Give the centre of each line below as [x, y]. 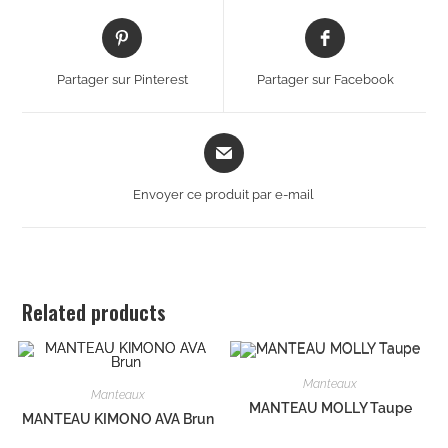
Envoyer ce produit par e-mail [224, 195]
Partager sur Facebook [325, 80]
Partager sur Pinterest [122, 80]
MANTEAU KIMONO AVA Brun [117, 419]
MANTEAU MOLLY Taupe [330, 407]
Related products [93, 312]
